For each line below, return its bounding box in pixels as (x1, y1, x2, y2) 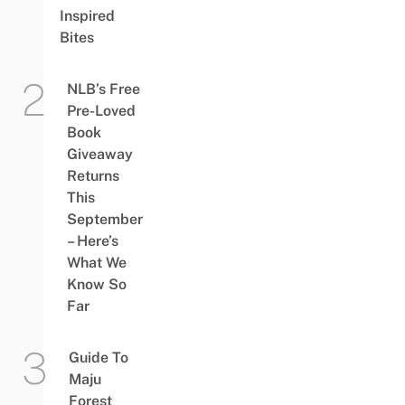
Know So (66, 275, 127, 293)
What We (66, 253, 127, 271)
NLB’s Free (66, 80, 140, 98)
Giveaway (66, 145, 133, 163)
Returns (66, 166, 119, 184)
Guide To (68, 348, 128, 366)
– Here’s (66, 231, 118, 250)
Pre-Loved (66, 101, 136, 119)
